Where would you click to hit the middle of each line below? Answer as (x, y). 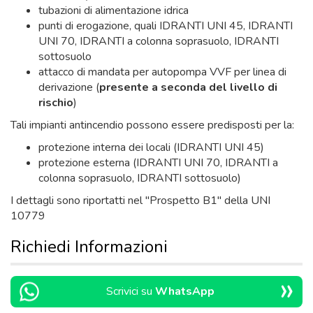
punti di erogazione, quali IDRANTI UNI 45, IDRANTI (166, 26)
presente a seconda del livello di (188, 87)
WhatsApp (184, 291)
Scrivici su (130, 291)
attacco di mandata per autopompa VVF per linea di (162, 72)
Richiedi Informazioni (89, 247)
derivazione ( (69, 87)
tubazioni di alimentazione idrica (114, 10)
